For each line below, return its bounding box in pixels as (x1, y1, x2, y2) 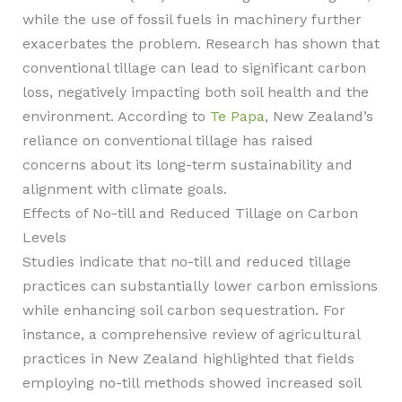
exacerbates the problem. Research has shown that (22, 35, 380, 52)
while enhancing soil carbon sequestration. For (22, 301, 345, 319)
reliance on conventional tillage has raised (22, 132, 313, 149)
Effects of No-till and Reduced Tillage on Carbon (22, 205, 358, 222)
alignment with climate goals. (22, 180, 227, 197)
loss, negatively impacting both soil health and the (22, 83, 369, 100)
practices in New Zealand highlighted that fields (22, 350, 354, 367)
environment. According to (22, 108, 210, 125)
